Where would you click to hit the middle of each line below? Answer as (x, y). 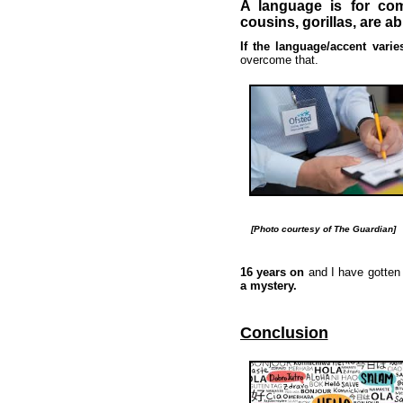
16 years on (274, 272)
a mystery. (268, 286)
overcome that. (279, 60)
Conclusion (284, 333)
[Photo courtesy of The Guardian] (318, 229)
